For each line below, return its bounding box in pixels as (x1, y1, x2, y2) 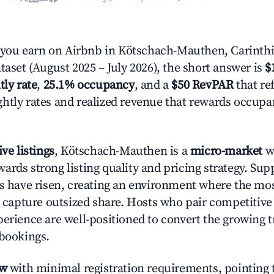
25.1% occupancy (43, 78, 135, 93)
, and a (134, 78, 172, 93)
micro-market (190, 144, 263, 159)
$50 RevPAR (171, 78, 234, 93)
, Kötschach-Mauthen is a (54, 144, 190, 159)
